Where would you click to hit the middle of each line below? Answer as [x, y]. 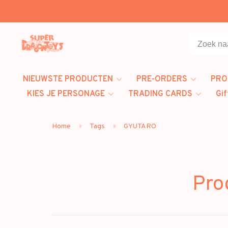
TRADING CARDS [160, 94]
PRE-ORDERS [162, 79]
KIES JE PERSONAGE [66, 94]
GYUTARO [140, 126]
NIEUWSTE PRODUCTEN [68, 79]
